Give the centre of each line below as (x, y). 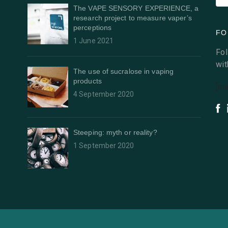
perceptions (93, 27)
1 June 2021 (94, 41)
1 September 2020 (104, 146)
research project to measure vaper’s (133, 18)
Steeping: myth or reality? (115, 132)
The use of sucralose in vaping (124, 71)
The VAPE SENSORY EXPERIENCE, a (136, 8)
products (88, 81)
